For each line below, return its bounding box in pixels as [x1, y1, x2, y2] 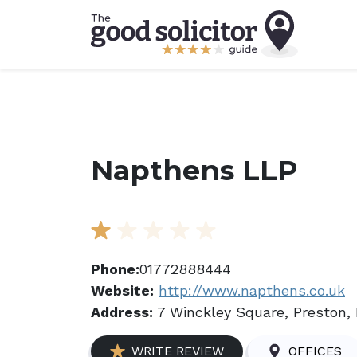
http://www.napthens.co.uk [159, 282, 345, 299]
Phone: [91, 261, 139, 277]
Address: [91, 304, 153, 320]
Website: [91, 282, 154, 299]
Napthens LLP [91, 153, 297, 187]
